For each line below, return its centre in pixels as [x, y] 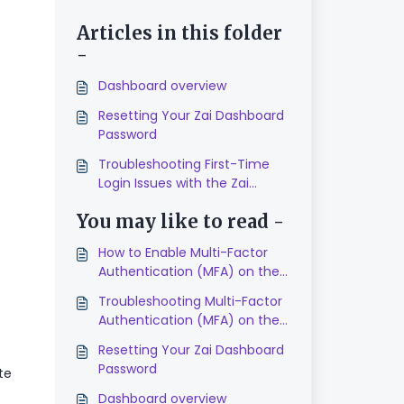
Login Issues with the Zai [173, 183]
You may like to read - [180, 221]
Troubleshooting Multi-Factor [190, 301]
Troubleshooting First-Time [184, 164]
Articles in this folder [179, 33]
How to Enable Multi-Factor [183, 252]
